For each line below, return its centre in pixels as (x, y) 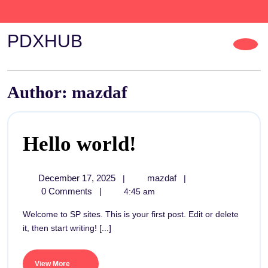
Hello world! (80, 144)
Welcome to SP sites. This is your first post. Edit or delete (27, 214)
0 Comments (66, 191)
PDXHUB (45, 41)
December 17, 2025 (78, 178)
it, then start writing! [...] (67, 228)
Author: (39, 92)
